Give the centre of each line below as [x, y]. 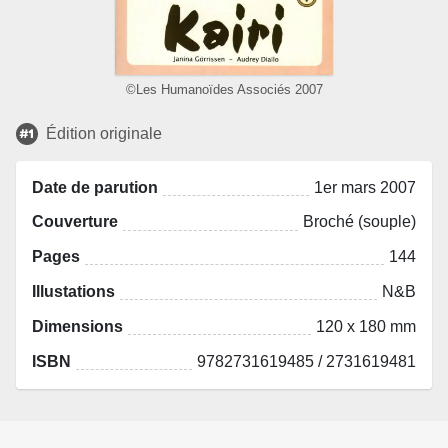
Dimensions [77, 326]
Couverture [75, 222]
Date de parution [95, 187]
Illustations [73, 291]
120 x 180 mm [366, 326]
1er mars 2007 [365, 187]
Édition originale [104, 133]
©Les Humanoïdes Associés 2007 [224, 90]
